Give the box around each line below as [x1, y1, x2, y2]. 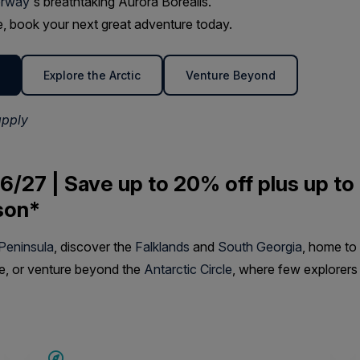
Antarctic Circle [141, 261, 232, 277]
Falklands [135, 239, 193, 255]
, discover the [54, 239, 135, 255]
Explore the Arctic [43, 68, 141, 82]
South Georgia [218, 239, 302, 255]
